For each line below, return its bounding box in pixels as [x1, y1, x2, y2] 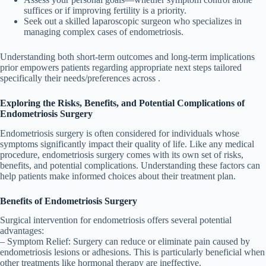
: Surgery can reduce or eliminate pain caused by [68, 236, 250, 247]
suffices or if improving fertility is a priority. [24, 5, 186, 15]
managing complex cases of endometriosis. [24, 26, 183, 37]
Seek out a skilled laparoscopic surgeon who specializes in [24, 15, 242, 26]
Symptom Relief [7, 236, 68, 247]
